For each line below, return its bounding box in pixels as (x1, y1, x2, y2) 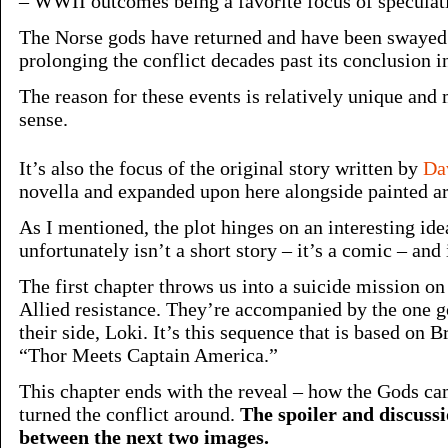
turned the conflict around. (19, 403, 240, 425)
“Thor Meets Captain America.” (19, 344, 278, 366)
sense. (19, 108, 68, 130)
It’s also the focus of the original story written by (19, 157, 423, 179)
